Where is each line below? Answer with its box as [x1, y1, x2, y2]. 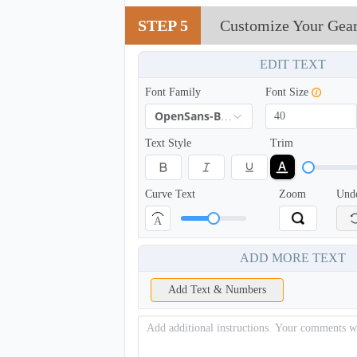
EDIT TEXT [259, 57, 326, 72]
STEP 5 [137, 17, 188, 35]
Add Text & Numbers [168, 284, 267, 296]
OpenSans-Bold [220, 110, 232, 123]
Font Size [265, 86, 309, 99]
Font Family [144, 86, 201, 99]
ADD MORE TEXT [239, 251, 346, 265]
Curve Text [144, 188, 195, 201]
